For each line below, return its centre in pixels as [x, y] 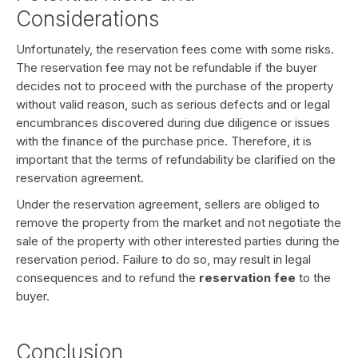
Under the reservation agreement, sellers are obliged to [168, 204]
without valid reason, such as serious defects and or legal [173, 104]
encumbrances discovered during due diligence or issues [173, 123]
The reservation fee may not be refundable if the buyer [167, 68]
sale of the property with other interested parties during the [178, 241]
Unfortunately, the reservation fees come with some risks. [175, 49]
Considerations [88, 19]
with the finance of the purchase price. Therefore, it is [164, 141]
